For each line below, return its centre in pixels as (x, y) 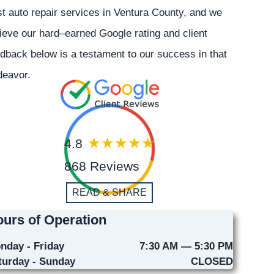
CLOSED (212, 261)
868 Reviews (102, 166)
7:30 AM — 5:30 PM (186, 246)
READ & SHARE (109, 193)
